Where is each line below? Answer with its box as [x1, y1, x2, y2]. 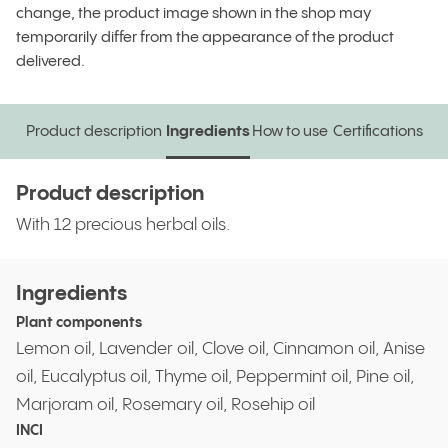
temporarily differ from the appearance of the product [16, 30, 394, 45]
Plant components [16, 316, 142, 330]
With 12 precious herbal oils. [16, 216, 230, 234]
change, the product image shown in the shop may [16, 6, 372, 21]
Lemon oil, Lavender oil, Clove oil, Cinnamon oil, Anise [16, 340, 425, 358]
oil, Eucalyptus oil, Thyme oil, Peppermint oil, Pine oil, [16, 368, 414, 386]
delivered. [16, 54, 85, 69]
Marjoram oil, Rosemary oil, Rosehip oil [16, 396, 315, 414]
